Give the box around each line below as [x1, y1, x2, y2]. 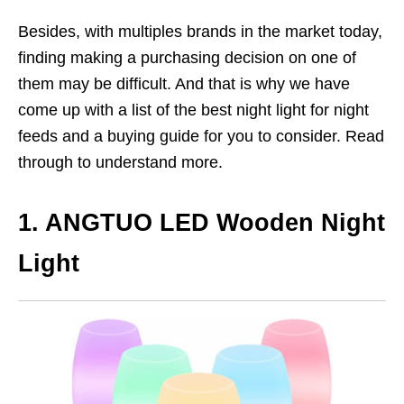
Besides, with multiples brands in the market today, [18, 22, 382, 41]
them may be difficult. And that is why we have [18, 74, 350, 93]
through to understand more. [18, 152, 223, 171]
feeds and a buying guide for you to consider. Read [18, 126, 384, 145]
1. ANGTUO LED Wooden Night [18, 208, 385, 236]
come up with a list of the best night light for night [18, 100, 369, 119]
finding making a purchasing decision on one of [18, 48, 356, 67]
